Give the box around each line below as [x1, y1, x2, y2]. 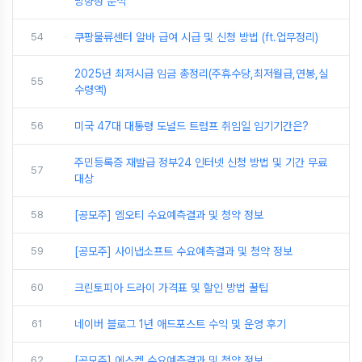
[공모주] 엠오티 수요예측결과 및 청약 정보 [74, 208, 263, 221]
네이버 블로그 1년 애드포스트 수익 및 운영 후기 [74, 318, 286, 330]
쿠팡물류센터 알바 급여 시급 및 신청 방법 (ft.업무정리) [74, 31, 318, 44]
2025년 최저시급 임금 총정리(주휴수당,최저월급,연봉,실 [74, 67, 328, 80]
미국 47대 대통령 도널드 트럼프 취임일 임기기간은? [74, 120, 309, 133]
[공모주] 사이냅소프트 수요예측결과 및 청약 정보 [74, 245, 293, 258]
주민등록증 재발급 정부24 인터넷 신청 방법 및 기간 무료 [74, 156, 327, 169]
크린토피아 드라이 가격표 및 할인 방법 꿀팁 [74, 281, 268, 294]
